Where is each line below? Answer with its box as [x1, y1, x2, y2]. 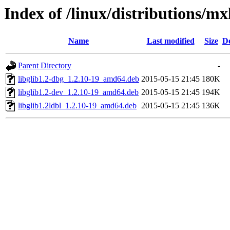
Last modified [146, 36, 195, 46]
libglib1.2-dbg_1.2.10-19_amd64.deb [18, 74, 139, 84]
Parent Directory [18, 61, 71, 70]
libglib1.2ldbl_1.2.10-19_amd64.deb [18, 101, 137, 110]
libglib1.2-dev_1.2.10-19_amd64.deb [18, 88, 139, 97]
